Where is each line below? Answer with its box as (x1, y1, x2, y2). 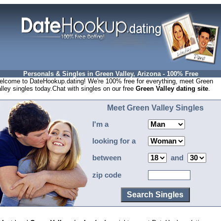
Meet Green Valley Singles (107, 104, 204, 112)
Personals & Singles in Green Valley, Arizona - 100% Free (23, 70, 198, 77)
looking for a (90, 137, 136, 145)
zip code (90, 171, 121, 179)
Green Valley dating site (136, 85, 208, 92)
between (90, 154, 121, 162)
